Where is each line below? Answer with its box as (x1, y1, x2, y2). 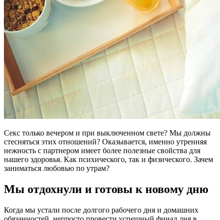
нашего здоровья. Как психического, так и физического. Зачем (4, 155, 213, 164)
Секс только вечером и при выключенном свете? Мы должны (4, 129, 211, 137)
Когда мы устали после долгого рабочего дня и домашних (4, 205, 198, 214)
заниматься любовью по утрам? (4, 164, 110, 172)
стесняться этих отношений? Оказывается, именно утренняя (4, 137, 207, 146)
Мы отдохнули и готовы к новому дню (4, 182, 208, 195)
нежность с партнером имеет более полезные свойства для (4, 146, 200, 155)
